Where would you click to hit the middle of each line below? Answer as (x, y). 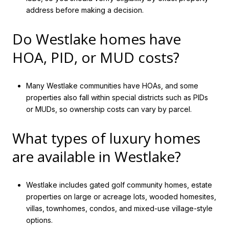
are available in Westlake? (97, 156)
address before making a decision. (85, 10)
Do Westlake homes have (97, 39)
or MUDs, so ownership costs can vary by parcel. (109, 109)
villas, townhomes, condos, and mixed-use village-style (119, 209)
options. (39, 220)
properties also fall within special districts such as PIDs (117, 98)
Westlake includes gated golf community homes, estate (119, 185)
